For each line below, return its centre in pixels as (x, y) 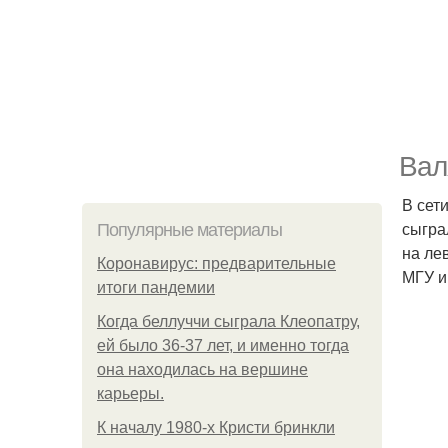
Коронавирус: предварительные (216, 263)
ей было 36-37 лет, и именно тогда (223, 345)
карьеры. (130, 393)
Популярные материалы (189, 230)
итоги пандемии (156, 287)
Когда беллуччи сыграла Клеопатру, (228, 321)
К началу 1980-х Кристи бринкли (216, 427)
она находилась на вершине (202, 369)
